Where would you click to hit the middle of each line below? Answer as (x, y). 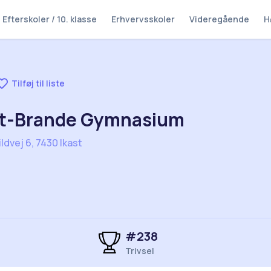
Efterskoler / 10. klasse (50, 19)
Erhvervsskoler (143, 19)
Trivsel (139, 251)
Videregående (219, 19)
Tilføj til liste (38, 83)
